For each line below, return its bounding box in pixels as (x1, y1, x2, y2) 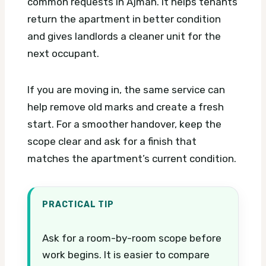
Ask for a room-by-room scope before (42, 232, 221, 244)
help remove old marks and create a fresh (27, 100, 224, 113)
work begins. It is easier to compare (42, 248, 210, 261)
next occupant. (27, 47, 99, 59)
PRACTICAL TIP (42, 199, 114, 209)
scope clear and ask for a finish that (27, 135, 197, 147)
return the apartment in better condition (27, 12, 221, 25)
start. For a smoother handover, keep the (27, 118, 221, 130)
